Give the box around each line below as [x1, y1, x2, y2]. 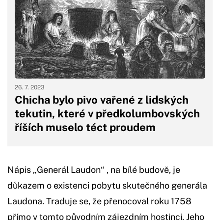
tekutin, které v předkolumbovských [15, 107, 200, 120]
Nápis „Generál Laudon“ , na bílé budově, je [7, 164, 180, 175]
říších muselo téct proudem [15, 120, 156, 134]
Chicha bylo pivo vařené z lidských [15, 93, 189, 106]
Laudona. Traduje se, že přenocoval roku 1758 [7, 195, 192, 206]
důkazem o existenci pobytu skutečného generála [7, 180, 207, 191]
